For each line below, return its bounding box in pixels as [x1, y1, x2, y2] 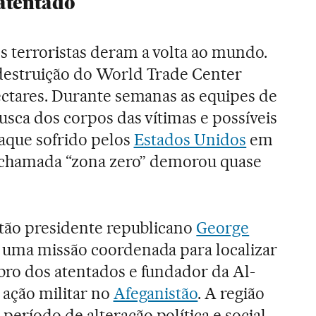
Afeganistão [113, 283, 198, 303]
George [196, 217, 250, 238]
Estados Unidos [133, 129, 247, 150]
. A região [197, 283, 265, 303]
